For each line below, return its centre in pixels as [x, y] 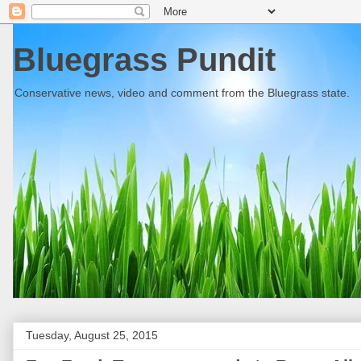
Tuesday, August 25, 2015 [92, 335]
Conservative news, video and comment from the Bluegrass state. [182, 93]
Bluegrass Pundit [144, 60]
